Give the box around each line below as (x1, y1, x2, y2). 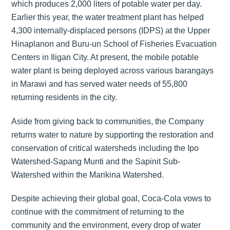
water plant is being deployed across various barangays (11, 66, 214, 75)
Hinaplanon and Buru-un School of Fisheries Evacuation (11, 39, 217, 48)
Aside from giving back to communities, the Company (11, 117, 204, 126)
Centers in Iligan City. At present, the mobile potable (11, 52, 199, 62)
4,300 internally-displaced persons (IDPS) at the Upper (11, 26, 210, 35)
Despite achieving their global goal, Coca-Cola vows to (11, 194, 212, 203)
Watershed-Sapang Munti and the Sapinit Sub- (11, 157, 181, 166)
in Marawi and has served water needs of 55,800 (11, 79, 188, 88)
